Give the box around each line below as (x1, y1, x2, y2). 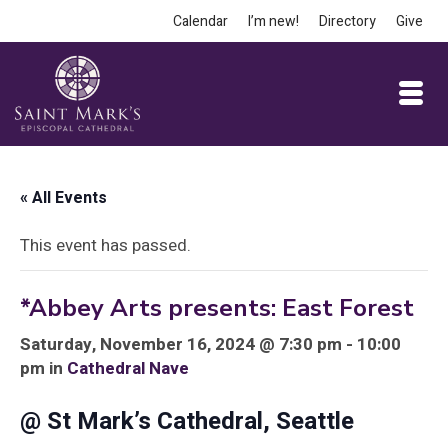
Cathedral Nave (67, 356, 189, 381)
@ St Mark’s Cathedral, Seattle (20, 404, 354, 439)
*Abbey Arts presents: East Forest (20, 292, 414, 324)
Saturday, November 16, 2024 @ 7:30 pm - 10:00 (20, 332, 401, 357)
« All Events (20, 186, 107, 210)
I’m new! (248, 11, 299, 32)
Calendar (173, 11, 228, 32)
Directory (319, 11, 376, 32)
